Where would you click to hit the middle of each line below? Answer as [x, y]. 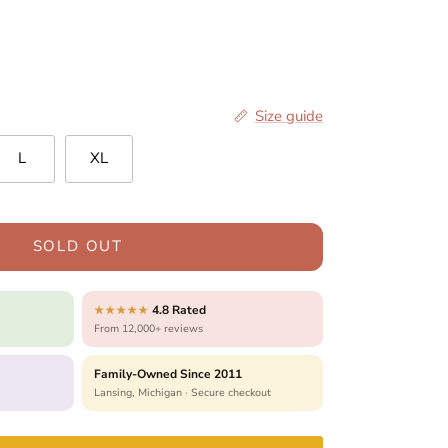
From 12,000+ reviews [148, 328]
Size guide [288, 115]
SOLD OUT [78, 246]
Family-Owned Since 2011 [167, 373]
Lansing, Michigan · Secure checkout [182, 392]
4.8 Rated [177, 309]
